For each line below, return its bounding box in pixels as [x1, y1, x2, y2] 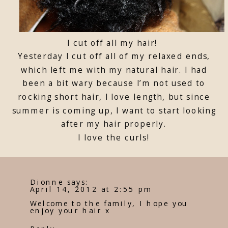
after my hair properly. [61, 118, 167, 129]
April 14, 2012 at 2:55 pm [30, 184, 152, 194]
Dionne [30, 177, 64, 187]
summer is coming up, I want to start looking [12, 104, 216, 116]
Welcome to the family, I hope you [30, 198, 189, 208]
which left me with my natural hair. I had [20, 64, 208, 75]
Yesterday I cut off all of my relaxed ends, [17, 50, 211, 62]
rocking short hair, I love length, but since [17, 91, 211, 102]
